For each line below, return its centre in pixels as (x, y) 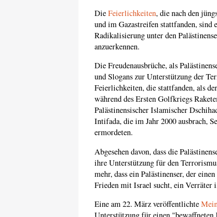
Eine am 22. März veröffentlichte (148, 204)
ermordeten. (114, 132)
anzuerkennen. (117, 46)
